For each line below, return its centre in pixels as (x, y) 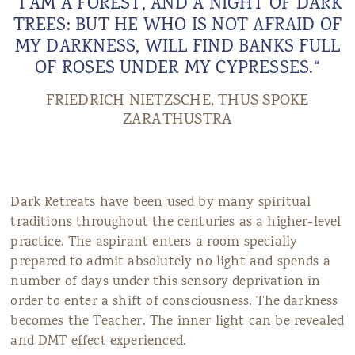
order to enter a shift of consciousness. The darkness (174, 302)
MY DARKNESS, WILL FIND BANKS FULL (177, 48)
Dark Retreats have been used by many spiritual (161, 203)
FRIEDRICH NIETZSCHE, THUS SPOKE (177, 101)
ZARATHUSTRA (177, 120)
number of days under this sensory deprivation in (166, 282)
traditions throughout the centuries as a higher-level (176, 223)
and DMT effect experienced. (101, 342)
